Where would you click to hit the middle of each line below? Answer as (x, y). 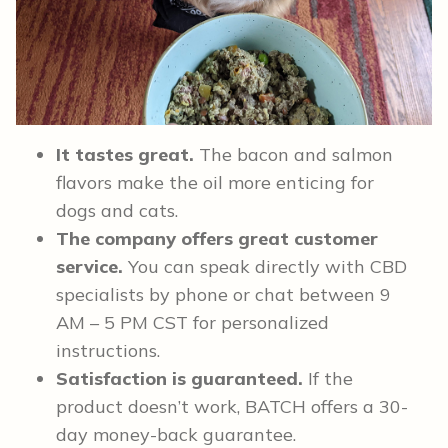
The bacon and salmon (293, 154)
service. (89, 266)
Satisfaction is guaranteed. (179, 378)
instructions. (108, 350)
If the (328, 378)
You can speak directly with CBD (265, 266)
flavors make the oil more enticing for (215, 182)
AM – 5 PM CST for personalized (192, 322)
